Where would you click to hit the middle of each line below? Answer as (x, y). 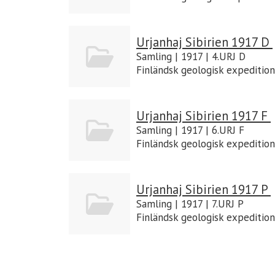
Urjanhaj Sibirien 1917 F (203, 115)
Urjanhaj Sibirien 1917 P (203, 189)
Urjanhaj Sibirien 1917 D (204, 42)
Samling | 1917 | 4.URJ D (191, 56)
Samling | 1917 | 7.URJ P (190, 203)
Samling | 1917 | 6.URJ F (190, 130)
